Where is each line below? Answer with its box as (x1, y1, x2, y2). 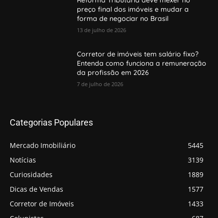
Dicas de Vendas (10, 184, 63, 194)
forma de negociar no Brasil (77, 14, 169, 23)
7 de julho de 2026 (77, 80, 124, 88)
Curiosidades (10, 170, 53, 180)
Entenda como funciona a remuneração (77, 59, 207, 68)
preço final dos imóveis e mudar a (77, 4, 189, 14)
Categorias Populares (10, 117, 93, 128)
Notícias (10, 155, 36, 165)
